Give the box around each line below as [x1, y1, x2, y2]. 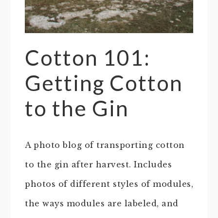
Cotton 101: [25, 45, 150, 71]
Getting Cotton [25, 70, 183, 96]
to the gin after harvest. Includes [25, 160, 172, 170]
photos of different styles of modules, [25, 179, 193, 189]
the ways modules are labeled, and [25, 199, 179, 209]
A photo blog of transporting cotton [25, 140, 185, 150]
